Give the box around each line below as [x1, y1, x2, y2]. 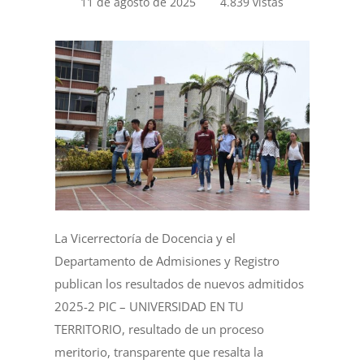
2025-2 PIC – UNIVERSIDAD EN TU [54, 298, 245, 314]
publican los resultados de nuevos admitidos [54, 275, 305, 292]
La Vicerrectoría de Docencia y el [54, 230, 236, 246]
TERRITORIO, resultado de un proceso [54, 321, 265, 337]
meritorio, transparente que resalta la [54, 344, 264, 360]
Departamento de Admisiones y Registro [54, 253, 280, 269]
